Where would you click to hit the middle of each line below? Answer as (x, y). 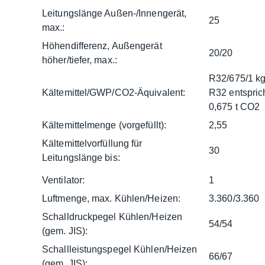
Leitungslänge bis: (81, 157)
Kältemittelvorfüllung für (92, 143)
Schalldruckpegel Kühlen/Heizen (112, 216)
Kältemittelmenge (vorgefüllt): (104, 125)
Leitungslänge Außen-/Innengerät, (114, 13)
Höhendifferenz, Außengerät (102, 46)
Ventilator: (64, 180)
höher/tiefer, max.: (80, 60)
